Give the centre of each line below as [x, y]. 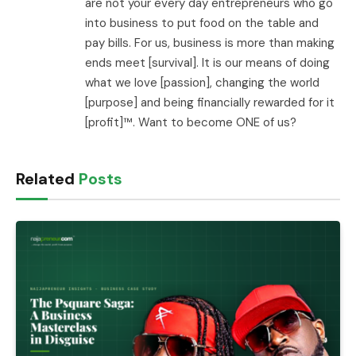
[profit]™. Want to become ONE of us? [191, 122]
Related [47, 178]
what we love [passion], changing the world [202, 82]
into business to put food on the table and [202, 23]
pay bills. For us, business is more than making [210, 43]
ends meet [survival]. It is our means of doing [207, 62]
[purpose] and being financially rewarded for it [210, 102]
